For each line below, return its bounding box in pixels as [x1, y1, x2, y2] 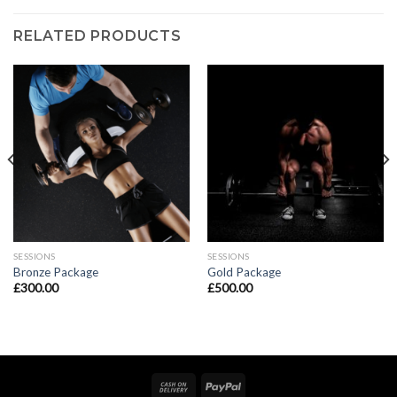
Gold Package [206, 264, 281, 279]
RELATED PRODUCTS [13, 27, 182, 45]
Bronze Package [12, 264, 98, 279]
